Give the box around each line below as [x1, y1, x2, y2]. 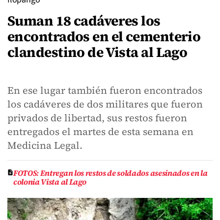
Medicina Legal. [7, 138, 85, 152]
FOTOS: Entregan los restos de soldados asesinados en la [13, 167, 208, 178]
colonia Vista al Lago [13, 176, 86, 187]
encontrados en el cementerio [7, 27, 201, 46]
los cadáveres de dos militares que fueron [7, 97, 203, 111]
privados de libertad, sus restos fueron [7, 111, 187, 125]
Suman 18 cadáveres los [7, 11, 161, 30]
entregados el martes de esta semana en [7, 125, 193, 138]
